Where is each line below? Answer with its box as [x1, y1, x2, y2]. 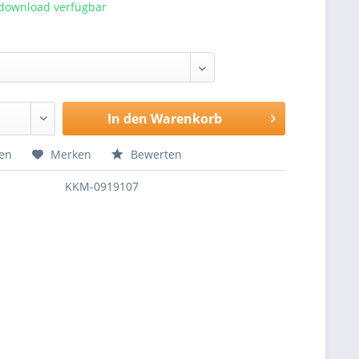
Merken [50, 147, 92, 162]
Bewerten [127, 147, 183, 162]
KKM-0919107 [65, 179, 139, 194]
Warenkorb [150, 110, 222, 127]
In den [107, 110, 147, 127]
